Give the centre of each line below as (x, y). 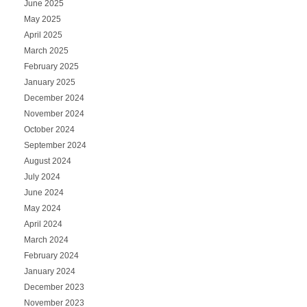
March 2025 (46, 50)
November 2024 (54, 113)
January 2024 (49, 271)
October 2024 (49, 129)
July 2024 (42, 176)
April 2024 (43, 224)
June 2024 (44, 192)
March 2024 (46, 240)
